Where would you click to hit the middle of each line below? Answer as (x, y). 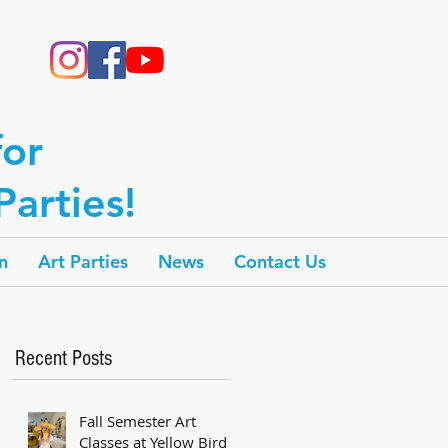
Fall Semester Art (137, 421)
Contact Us (280, 261)
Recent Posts (63, 358)
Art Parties (83, 261)
